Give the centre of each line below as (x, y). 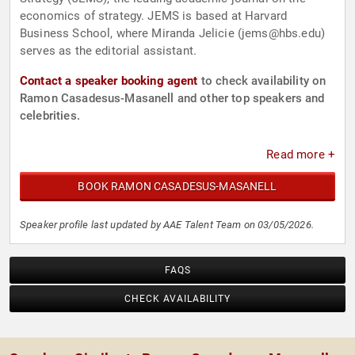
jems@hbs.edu (281, 34)
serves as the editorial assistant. (109, 51)
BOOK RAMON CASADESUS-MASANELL (177, 187)
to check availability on (262, 81)
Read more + (301, 155)
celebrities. (50, 116)
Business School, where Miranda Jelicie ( (131, 34)
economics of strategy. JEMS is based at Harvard (154, 16)
